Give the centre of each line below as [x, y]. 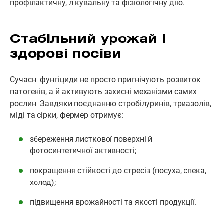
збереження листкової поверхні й [91, 139]
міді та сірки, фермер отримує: [67, 115]
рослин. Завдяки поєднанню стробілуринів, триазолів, [110, 103]
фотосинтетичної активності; [83, 150]
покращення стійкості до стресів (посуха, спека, [118, 170]
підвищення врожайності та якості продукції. [113, 202]
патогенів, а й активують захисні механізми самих [103, 91]
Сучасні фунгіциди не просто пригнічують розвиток [105, 79]
